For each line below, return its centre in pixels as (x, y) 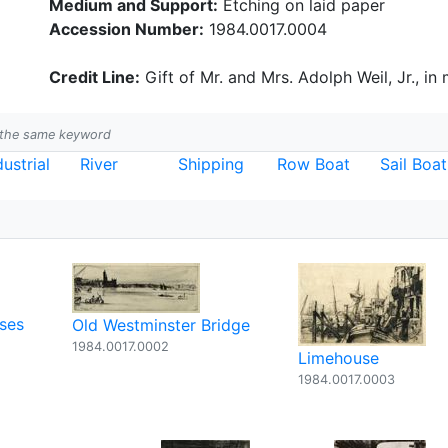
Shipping (211, 164)
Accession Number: (126, 29)
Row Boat (314, 164)
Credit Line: (94, 77)
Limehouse (338, 358)
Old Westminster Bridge (161, 325)
